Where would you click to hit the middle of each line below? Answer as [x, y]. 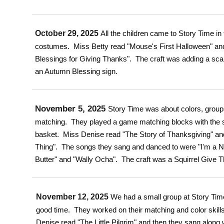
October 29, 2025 [68, 33]
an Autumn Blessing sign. [76, 71]
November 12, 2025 [72, 197]
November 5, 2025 [72, 108]
